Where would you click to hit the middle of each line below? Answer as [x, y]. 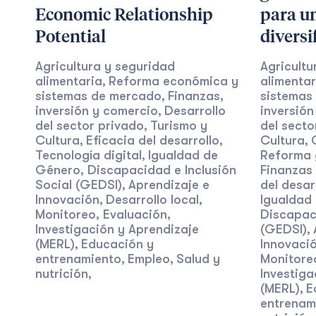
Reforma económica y [174, 81]
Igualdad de [183, 155]
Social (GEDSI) [79, 185]
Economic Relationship [124, 16]
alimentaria [69, 81]
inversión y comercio [97, 111]
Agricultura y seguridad [105, 66]
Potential [71, 37]
